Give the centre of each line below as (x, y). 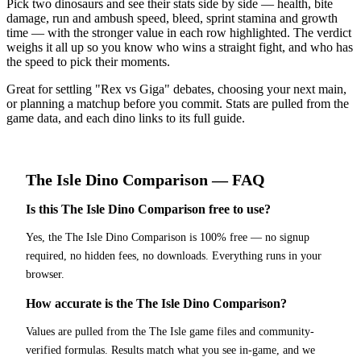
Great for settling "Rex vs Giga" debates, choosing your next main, (176, 89)
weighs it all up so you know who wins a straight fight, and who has (180, 47)
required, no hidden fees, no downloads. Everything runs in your (174, 256)
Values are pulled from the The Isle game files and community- (170, 332)
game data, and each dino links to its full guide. (126, 118)
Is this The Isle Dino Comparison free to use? (148, 210)
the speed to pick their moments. (88, 61)
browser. (45, 275)
